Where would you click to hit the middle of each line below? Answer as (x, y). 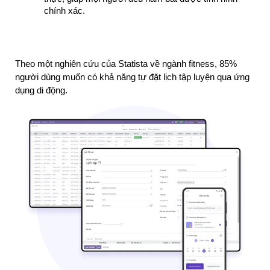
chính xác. (64, 11)
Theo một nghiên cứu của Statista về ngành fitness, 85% (126, 64)
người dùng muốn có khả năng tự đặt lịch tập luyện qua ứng (132, 77)
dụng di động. (41, 90)
